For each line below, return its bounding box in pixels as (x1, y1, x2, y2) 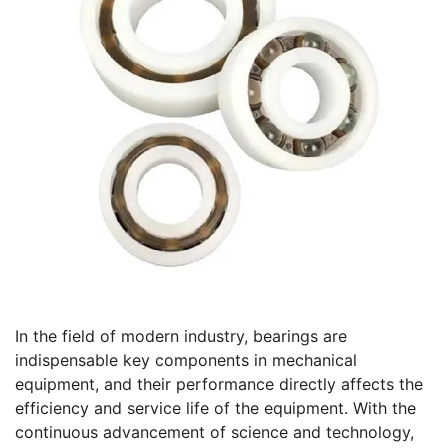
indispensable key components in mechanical (15, 350, 357, 371)
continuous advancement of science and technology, (15, 422, 414, 443)
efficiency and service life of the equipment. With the (15, 398, 416, 419)
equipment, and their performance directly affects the (15, 374, 423, 395)
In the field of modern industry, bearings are (15, 326, 347, 347)
